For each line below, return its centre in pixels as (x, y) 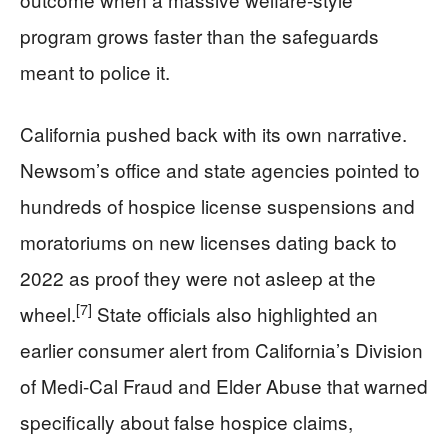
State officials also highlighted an (235, 313)
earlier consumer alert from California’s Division (221, 349)
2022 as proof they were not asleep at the (198, 277)
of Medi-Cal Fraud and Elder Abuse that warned (224, 385)
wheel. (48, 313)
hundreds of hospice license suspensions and (217, 205)
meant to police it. (95, 71)
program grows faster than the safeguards (199, 35)
